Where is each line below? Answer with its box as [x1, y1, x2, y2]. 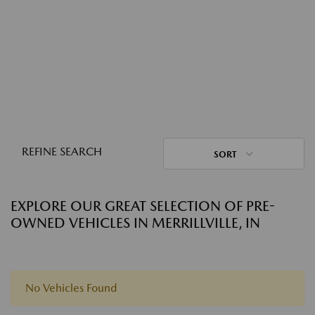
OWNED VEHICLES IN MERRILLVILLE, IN [11, 214, 260, 231]
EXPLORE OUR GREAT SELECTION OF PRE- [11, 198, 275, 214]
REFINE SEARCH [22, 145, 102, 158]
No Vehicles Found [25, 281, 117, 295]
